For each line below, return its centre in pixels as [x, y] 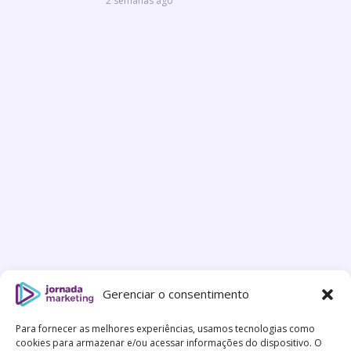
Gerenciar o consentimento [175, 294]
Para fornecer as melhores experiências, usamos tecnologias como [165, 329]
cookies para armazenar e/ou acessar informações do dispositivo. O [169, 343]
